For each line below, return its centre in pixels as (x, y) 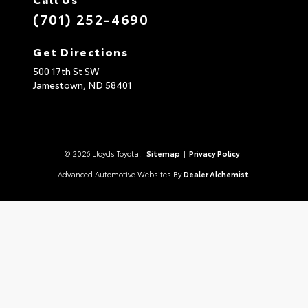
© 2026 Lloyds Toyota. (104, 154)
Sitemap (163, 154)
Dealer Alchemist (216, 174)
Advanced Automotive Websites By (119, 174)
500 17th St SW (66, 71)
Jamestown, (60, 85)
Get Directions (81, 52)
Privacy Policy (214, 154)
